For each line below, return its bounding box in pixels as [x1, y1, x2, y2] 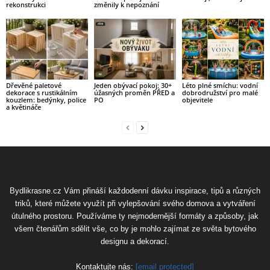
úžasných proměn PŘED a [93, 88, 175, 98]
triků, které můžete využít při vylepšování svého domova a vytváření [14, 199, 256, 209]
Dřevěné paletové [6, 81, 61, 90]
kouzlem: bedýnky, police [6, 95, 86, 105]
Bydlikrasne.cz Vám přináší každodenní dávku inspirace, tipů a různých [10, 186, 260, 196]
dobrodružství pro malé [181, 88, 258, 98]
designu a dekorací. [101, 237, 169, 246]
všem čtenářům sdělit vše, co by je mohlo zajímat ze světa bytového [14, 224, 256, 234]
